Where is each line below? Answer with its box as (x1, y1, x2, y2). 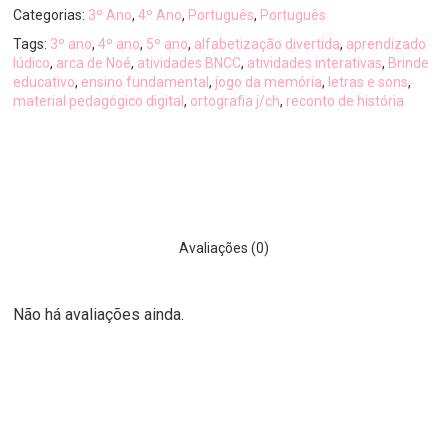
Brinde (388, 54, 430, 71)
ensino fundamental (81, 73, 210, 90)
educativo (13, 73, 76, 90)
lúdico (13, 54, 51, 71)
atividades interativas (247, 54, 383, 71)
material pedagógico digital (13, 92, 185, 109)
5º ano (146, 35, 189, 52)
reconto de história (286, 92, 405, 109)
